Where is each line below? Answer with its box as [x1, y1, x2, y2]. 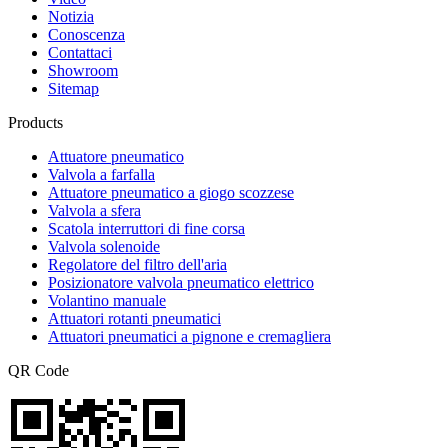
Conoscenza [48, 25, 125, 43]
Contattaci [48, 43, 112, 61]
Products [8, 113, 63, 131]
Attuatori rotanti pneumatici [48, 309, 221, 327]
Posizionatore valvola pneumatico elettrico [48, 273, 314, 291]
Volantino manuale [48, 291, 166, 309]
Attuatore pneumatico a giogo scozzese [48, 183, 294, 201]
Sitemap [48, 79, 99, 97]
